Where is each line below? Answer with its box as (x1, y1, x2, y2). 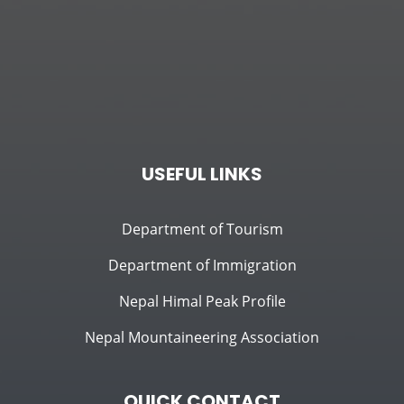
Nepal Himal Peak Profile (118, 290, 286, 311)
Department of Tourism (121, 218, 283, 239)
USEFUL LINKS (142, 161, 262, 187)
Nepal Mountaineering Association (85, 326, 319, 347)
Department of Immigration (107, 254, 297, 275)
